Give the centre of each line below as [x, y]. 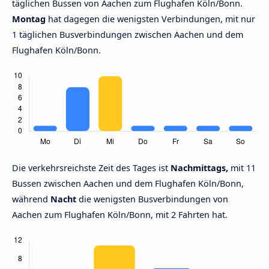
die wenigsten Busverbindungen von [152, 199]
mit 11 [242, 168]
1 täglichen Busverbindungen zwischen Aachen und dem [128, 35]
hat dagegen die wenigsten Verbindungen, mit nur [150, 19]
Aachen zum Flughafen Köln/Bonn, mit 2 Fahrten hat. [120, 215]
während [31, 199]
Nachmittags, [199, 168]
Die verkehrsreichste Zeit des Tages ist [91, 168]
